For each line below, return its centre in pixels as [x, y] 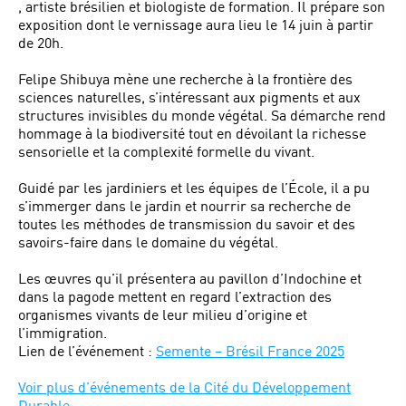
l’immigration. [63, 332]
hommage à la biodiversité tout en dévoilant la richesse [192, 133]
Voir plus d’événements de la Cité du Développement [184, 387]
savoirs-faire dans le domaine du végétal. [148, 242]
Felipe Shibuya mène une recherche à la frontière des [185, 78]
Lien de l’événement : [87, 350]
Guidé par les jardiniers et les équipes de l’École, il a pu [194, 187]
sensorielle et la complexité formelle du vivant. [166, 151]
